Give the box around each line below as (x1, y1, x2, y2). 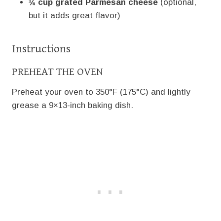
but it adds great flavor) (29, 10, 120, 20)
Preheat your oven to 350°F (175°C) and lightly (12, 87, 190, 97)
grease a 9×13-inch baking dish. (12, 100, 133, 110)
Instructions (12, 41, 71, 56)
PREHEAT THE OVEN (12, 65, 103, 78)
